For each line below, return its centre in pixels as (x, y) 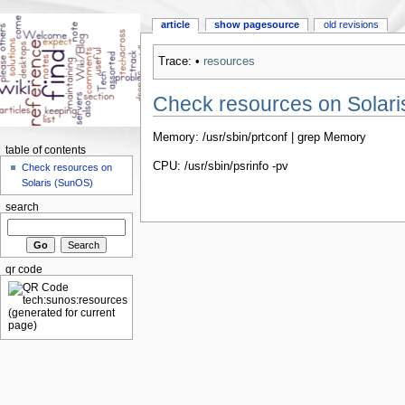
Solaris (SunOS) (58, 183)
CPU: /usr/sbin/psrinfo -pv (220, 166)
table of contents (45, 150)
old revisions (351, 25)
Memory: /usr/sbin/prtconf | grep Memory (259, 138)
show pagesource (256, 25)
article (176, 25)
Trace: (174, 62)
